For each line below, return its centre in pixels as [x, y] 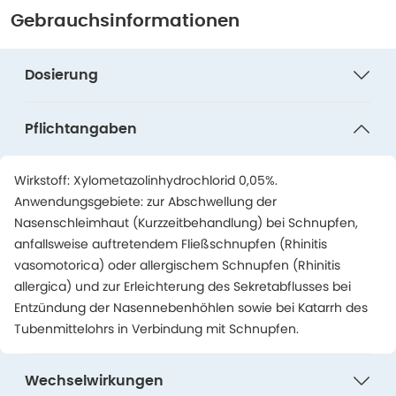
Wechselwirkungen [94, 381]
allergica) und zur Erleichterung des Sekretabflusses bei [183, 286]
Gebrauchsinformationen [125, 21]
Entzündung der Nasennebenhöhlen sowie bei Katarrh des [191, 308]
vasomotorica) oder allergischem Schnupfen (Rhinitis [177, 265]
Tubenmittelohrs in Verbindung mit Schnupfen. [156, 329]
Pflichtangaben [81, 129]
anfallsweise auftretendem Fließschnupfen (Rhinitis [171, 244]
